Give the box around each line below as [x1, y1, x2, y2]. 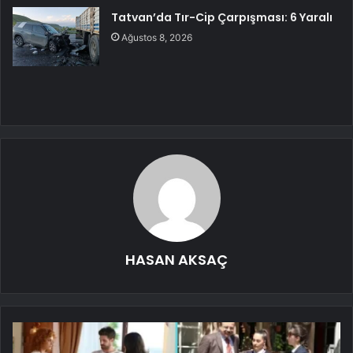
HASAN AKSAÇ [125, 249, 228, 269]
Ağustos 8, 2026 [121, 31, 193, 43]
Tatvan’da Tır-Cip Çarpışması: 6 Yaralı [111, 9, 333, 25]
